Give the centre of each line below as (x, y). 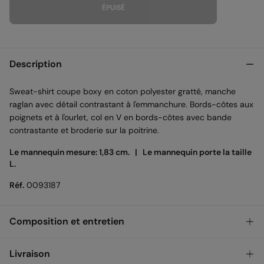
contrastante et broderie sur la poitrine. (84, 130)
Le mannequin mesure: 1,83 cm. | (76, 152)
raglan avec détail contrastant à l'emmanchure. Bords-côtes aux (131, 104)
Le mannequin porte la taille (197, 152)
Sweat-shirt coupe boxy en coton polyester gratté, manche (123, 91)
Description (36, 64)
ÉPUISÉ (113, 7)
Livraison (30, 253)
